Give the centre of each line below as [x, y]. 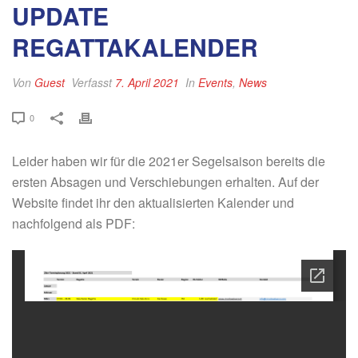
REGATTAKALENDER [135, 47]
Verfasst [91, 82]
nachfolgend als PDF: [74, 223]
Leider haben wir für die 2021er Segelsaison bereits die [169, 161]
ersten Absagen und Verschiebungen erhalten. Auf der [165, 182]
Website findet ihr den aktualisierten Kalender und [153, 203]
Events [215, 82]
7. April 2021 [147, 82]
